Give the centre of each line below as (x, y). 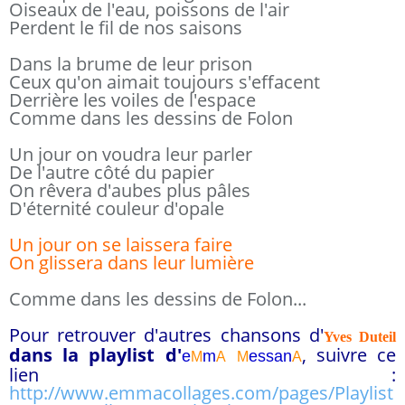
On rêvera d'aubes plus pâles (130, 190)
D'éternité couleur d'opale (117, 208)
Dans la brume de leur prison (131, 64)
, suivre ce (349, 355)
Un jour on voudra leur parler (131, 154)
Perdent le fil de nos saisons (126, 28)
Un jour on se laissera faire (121, 245)
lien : (202, 375)
